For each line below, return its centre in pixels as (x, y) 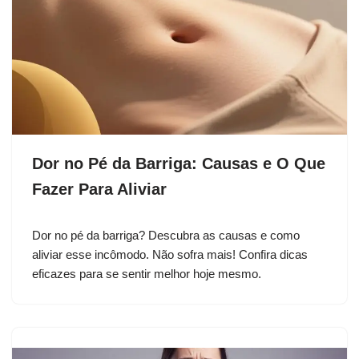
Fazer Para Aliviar (99, 189)
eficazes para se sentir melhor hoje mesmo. (147, 273)
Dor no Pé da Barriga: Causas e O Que (179, 163)
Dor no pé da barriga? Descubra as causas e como (166, 235)
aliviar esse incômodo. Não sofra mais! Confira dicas (170, 254)
